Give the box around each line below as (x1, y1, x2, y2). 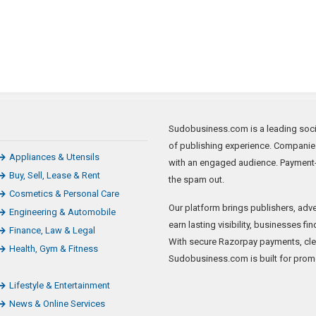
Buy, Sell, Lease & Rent (9, 170, 101, 181)
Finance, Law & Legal (9, 225, 96, 236)
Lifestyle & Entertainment (9, 280, 111, 291)
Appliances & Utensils (9, 152, 100, 163)
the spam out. (169, 174, 224, 186)
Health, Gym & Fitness (9, 243, 99, 255)
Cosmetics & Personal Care (9, 188, 120, 200)
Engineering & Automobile (9, 207, 116, 218)
